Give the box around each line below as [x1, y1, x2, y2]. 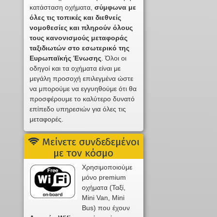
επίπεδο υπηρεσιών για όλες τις [30, 105, 126, 113]
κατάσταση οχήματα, [30, 3, 95, 12]
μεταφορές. [30, 115, 64, 124]
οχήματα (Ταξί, [81, 184, 125, 192]
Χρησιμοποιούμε [81, 163, 132, 171]
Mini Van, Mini [81, 194, 124, 202]
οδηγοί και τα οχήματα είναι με [30, 64, 121, 73]
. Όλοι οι [101, 54, 127, 62]
